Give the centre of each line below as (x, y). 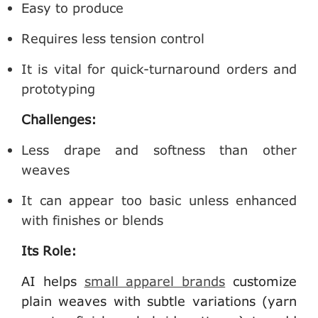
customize (261, 281)
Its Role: (49, 250)
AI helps (53, 281)
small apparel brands (155, 281)
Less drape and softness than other (159, 149)
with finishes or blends (92, 220)
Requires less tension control (113, 38)
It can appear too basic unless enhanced (159, 200)
